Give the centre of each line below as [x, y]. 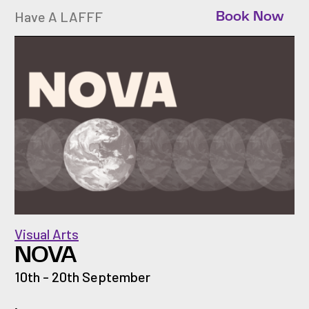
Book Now [250, 16]
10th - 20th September [82, 277]
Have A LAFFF [59, 16]
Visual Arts [47, 234]
